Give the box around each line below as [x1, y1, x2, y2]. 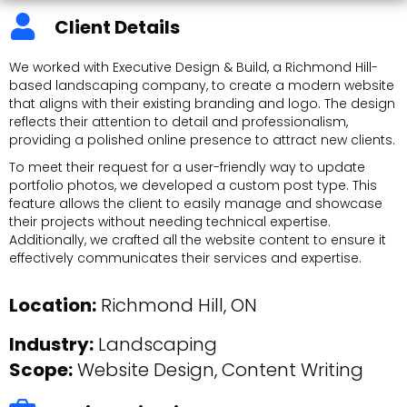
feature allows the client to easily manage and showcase [9, 194, 382, 213]
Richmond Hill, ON [101, 292, 257, 318]
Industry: [9, 331, 94, 357]
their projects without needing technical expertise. [9, 212, 331, 231]
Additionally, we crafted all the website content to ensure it [9, 230, 386, 249]
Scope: [9, 356, 73, 382]
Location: [9, 292, 96, 318]
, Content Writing [214, 356, 363, 382]
